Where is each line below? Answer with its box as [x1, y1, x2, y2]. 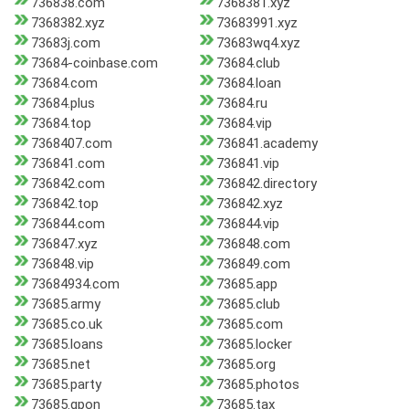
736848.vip [31, 256, 94, 273]
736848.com [215, 236, 290, 253]
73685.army [31, 296, 100, 313]
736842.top [31, 195, 99, 213]
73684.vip [215, 115, 272, 132]
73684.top [31, 115, 91, 132]
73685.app [215, 276, 278, 293]
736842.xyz [215, 195, 283, 213]
